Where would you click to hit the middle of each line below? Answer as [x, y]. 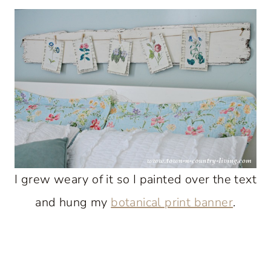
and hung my [73, 202]
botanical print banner [172, 202]
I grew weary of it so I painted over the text [135, 179]
